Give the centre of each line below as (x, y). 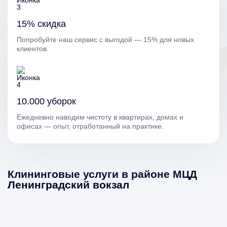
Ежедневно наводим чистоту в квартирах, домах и (100, 117)
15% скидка (41, 24)
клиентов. (33, 49)
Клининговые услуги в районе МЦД (102, 174)
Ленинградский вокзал (68, 185)
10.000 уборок (46, 101)
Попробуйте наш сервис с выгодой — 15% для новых (105, 40)
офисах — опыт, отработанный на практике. (90, 126)
